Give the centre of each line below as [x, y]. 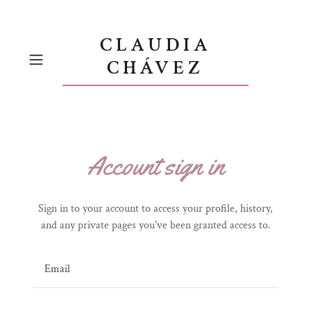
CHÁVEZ [155, 68]
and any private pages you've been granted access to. [155, 225]
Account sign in [155, 165]
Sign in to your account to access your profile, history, [155, 208]
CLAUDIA [156, 45]
